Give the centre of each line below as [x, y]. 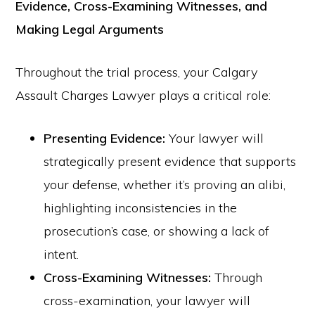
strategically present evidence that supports [170, 161]
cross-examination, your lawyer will [147, 301]
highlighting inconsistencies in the [141, 208]
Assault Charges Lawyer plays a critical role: [143, 95]
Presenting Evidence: [105, 138]
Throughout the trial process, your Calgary [137, 72]
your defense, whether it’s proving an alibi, [165, 185]
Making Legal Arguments [90, 29]
